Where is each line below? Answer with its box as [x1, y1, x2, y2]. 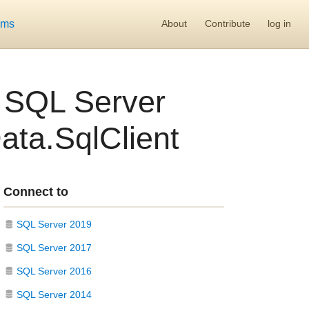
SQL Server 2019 [17, 219, 92, 230]
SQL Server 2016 [17, 265, 92, 277]
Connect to [3, 184, 68, 199]
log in [268, 18, 292, 30]
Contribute [204, 18, 250, 30]
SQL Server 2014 [17, 288, 92, 300]
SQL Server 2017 [17, 242, 92, 254]
